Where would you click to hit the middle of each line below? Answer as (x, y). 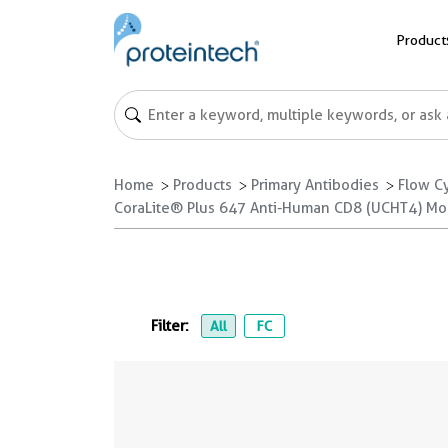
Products (202, 185)
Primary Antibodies (315, 185)
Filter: (172, 326)
